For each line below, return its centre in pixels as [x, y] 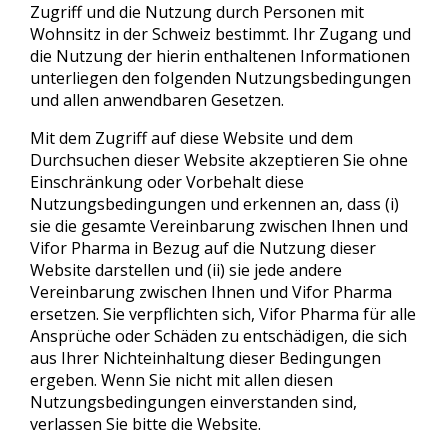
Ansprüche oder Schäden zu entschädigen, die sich [218, 336]
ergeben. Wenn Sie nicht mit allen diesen [181, 380]
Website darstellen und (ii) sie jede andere [186, 270]
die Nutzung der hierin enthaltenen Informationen [220, 56]
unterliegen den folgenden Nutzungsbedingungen [220, 78]
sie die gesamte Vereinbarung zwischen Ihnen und [219, 226]
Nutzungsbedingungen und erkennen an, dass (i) [214, 204]
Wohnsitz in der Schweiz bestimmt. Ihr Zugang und [220, 34]
